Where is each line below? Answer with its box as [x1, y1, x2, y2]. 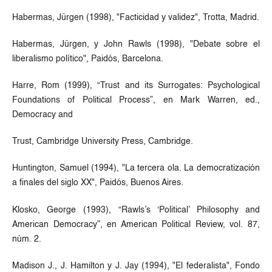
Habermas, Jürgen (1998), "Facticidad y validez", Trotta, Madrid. [12, 13, 259, 22]
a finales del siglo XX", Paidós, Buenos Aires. [12, 178, 183, 188]
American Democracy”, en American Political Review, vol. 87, [12, 220, 260, 229]
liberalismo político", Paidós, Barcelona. [12, 55, 163, 64]
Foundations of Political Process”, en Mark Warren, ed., [12, 96, 260, 105]
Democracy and [12, 110, 73, 120]
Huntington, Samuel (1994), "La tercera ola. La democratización [12, 164, 260, 173]
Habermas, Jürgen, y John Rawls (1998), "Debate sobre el [12, 40, 260, 49]
